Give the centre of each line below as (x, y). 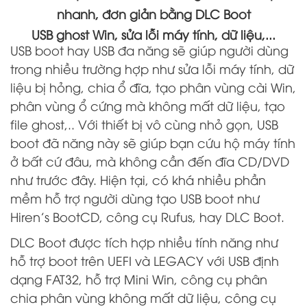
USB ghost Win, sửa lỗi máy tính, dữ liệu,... (153, 34)
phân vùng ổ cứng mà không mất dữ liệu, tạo (149, 105)
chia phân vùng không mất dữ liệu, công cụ (143, 297)
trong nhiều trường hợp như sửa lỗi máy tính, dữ (152, 68)
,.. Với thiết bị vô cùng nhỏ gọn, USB (171, 124)
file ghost (37, 124)
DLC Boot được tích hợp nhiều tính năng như (144, 242)
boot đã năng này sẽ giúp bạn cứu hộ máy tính (153, 142)
